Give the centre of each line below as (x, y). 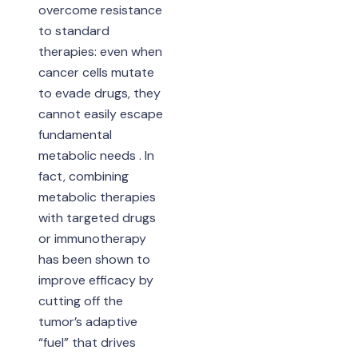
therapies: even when (100, 52)
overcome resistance (100, 10)
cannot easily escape (100, 114)
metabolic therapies (97, 197)
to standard (74, 31)
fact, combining (83, 177)
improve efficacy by (95, 280)
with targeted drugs (97, 218)
